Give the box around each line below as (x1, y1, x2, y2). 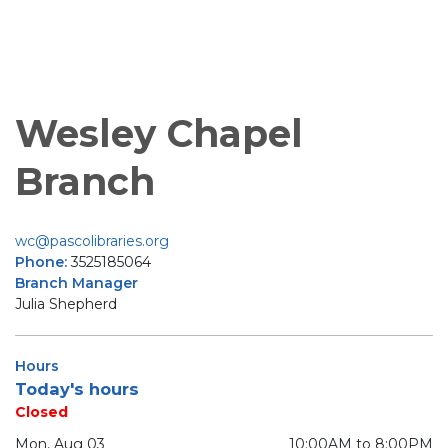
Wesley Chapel (15, 111, 303, 157)
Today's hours (15, 379, 139, 400)
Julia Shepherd (15, 295, 117, 314)
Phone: (15, 253, 71, 272)
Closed (15, 403, 68, 422)
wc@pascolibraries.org (15, 232, 169, 251)
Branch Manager (15, 274, 138, 293)
